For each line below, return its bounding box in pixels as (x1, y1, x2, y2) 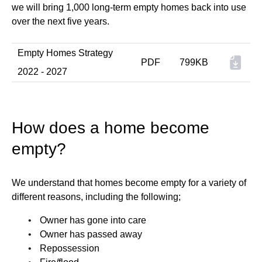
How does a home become (12, 119, 209, 137)
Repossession (39, 243, 99, 253)
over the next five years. (12, 16, 109, 26)
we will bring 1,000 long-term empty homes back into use (12, 2, 246, 12)
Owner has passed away (39, 229, 142, 239)
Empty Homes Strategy (18, 48, 113, 58)
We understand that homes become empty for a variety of (12, 178, 246, 188)
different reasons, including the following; (12, 192, 181, 202)
